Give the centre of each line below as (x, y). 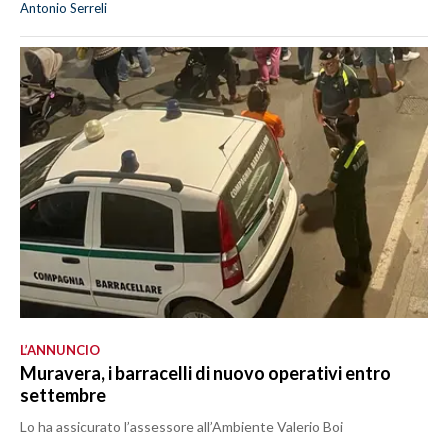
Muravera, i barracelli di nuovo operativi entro (205, 372)
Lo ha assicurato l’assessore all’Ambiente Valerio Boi (181, 426)
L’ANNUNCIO (60, 349)
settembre (63, 394)
